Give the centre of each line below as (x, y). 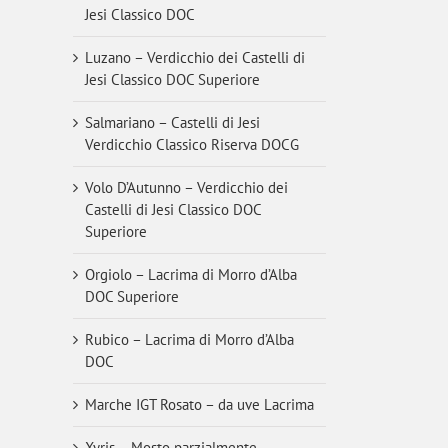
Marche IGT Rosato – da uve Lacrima (199, 404)
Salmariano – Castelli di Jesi (172, 122)
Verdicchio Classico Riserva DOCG (192, 144)
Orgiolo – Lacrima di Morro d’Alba (191, 274)
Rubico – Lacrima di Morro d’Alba (189, 339)
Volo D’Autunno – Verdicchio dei (186, 187)
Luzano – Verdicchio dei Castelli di (195, 57)
